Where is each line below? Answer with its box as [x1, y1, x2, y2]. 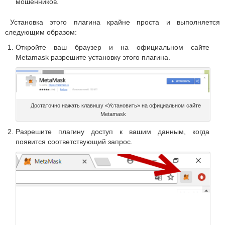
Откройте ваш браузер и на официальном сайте [16, 43, 209, 51]
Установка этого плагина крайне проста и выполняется [10, 18, 220, 26]
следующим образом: [5, 28, 77, 36]
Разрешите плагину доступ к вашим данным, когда [16, 128, 209, 136]
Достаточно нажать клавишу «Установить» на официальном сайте [30, 102, 201, 109]
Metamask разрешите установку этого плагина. [16, 53, 170, 61]
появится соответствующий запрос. [16, 138, 133, 146]
